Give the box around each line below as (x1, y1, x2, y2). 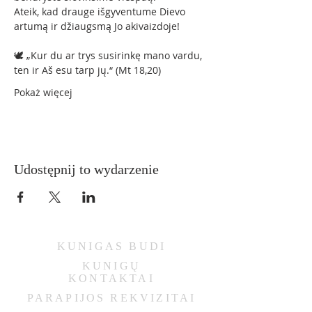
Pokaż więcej (14, 86, 72, 99)
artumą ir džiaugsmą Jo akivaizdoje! (14, 19, 180, 33)
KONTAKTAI (68, 272, 155, 284)
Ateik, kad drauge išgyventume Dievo (14, 5, 188, 18)
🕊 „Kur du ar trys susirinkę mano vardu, (14, 49, 205, 62)
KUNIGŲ (81, 260, 141, 272)
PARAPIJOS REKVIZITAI (26, 292, 196, 304)
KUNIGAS (56, 240, 130, 252)
